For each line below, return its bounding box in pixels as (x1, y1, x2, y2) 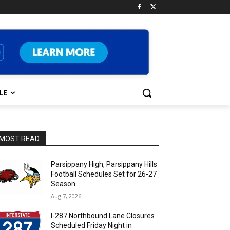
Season (51, 180, 76, 188)
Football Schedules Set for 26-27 (51, 170, 157, 178)
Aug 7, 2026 (51, 192, 82, 200)
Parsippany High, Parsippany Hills (51, 160, 158, 168)
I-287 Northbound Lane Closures (51, 212, 155, 220)
